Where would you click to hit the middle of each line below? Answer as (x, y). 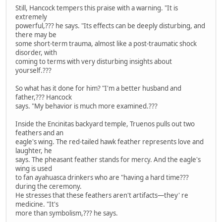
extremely (31, 17)
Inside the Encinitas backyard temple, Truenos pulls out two (105, 124)
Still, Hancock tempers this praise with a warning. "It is (97, 8)
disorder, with (36, 52)
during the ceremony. (49, 186)
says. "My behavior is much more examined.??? (86, 106)
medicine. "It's (37, 204)
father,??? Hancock (44, 97)
